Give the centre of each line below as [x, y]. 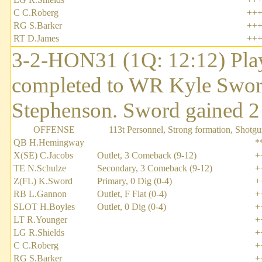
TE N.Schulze [40, 168]
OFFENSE [54, 130]
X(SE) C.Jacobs [43, 156]
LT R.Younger [40, 220]
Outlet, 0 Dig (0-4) [132, 207]
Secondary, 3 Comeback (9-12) [155, 168]
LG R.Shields [39, 233]
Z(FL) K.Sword [43, 181]
